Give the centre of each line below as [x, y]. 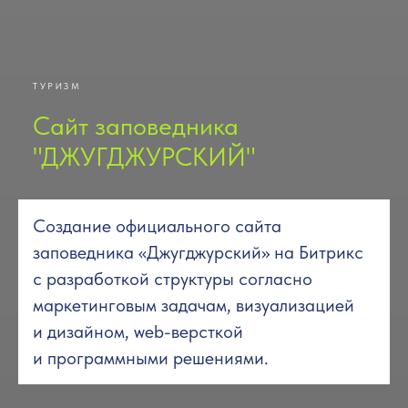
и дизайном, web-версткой [138, 331]
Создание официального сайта [157, 226]
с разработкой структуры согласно [173, 279]
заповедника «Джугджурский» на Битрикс [198, 252]
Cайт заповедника [136, 126]
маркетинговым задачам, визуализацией [194, 305]
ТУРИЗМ [57, 86]
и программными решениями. [151, 358]
